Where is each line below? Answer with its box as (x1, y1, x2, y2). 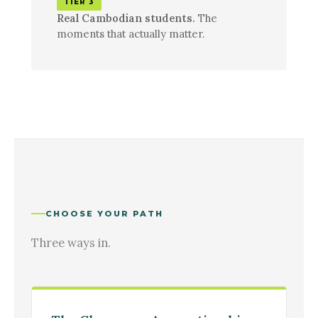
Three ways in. (31, 234, 111, 250)
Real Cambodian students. (57, 11, 195, 25)
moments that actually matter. (57, 26, 204, 40)
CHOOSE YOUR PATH (45, 208, 164, 219)
